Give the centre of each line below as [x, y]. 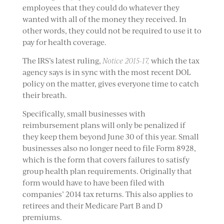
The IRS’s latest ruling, [62, 61]
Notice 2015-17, [126, 60]
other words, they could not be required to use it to [112, 31]
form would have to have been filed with [93, 183]
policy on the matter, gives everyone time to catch [110, 84]
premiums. [42, 217]
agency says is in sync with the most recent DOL [106, 72]
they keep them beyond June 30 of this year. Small [110, 137]
